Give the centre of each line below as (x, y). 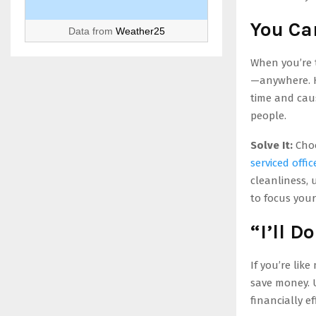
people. (268, 116)
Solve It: (272, 145)
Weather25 (140, 31)
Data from (92, 31)
